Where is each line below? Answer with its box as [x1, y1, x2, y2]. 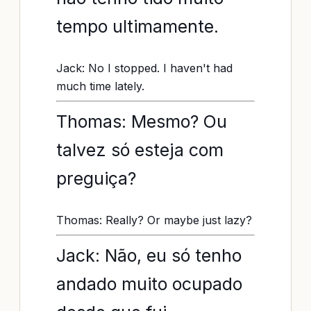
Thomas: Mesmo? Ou [56, 111, 227, 132]
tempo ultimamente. [56, 16, 219, 37]
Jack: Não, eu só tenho [56, 245, 242, 266]
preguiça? [56, 168, 136, 189]
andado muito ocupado [56, 274, 242, 294]
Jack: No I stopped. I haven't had [56, 61, 233, 75]
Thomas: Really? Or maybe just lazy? [56, 213, 252, 227]
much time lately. [56, 79, 144, 93]
